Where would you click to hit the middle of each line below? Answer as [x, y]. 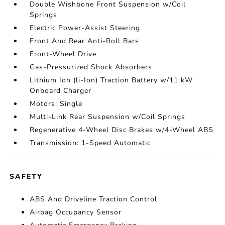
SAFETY [26, 177]
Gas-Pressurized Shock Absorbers [91, 67]
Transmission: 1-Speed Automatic [90, 143]
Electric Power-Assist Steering [85, 28]
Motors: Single [56, 104]
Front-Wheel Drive [63, 54]
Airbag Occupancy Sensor [76, 212]
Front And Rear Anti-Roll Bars [85, 41]
